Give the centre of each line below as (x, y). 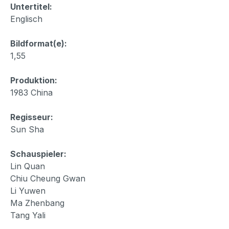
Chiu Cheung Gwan (48, 178)
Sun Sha (27, 129)
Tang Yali (28, 215)
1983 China (31, 92)
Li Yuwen (28, 190)
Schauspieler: (38, 154)
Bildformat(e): (39, 43)
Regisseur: (32, 117)
